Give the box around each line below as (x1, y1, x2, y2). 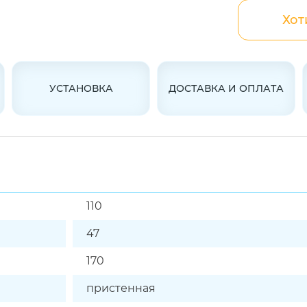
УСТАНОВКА (49, 82, 113, 95)
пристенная (86, 282, 156, 295)
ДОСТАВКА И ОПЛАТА (168, 82, 284, 95)
